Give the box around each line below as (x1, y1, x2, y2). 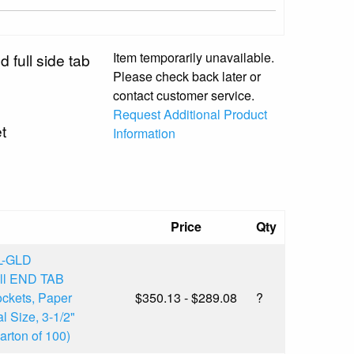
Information (112, 123, 175, 142)
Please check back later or (112, 66, 261, 85)
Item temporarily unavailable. (112, 47, 274, 66)
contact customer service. (112, 85, 254, 104)
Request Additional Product (112, 104, 267, 123)
